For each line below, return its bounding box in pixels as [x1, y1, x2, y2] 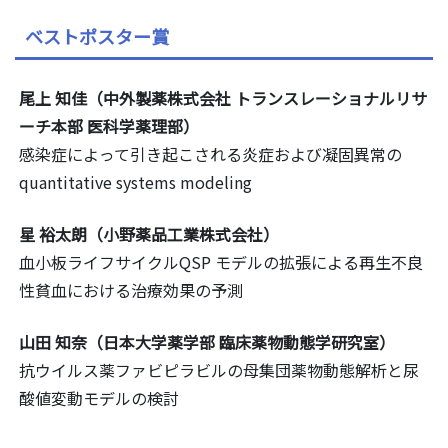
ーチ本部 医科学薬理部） [19, 114, 199, 139]
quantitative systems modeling [19, 170, 252, 195]
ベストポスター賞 [25, 23, 169, 50]
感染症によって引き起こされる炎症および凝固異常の [19, 142, 402, 167]
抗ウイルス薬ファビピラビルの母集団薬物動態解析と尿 [19, 358, 419, 383]
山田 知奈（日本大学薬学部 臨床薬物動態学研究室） [19, 330, 395, 355]
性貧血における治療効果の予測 [19, 278, 243, 303]
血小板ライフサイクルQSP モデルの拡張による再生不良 [19, 250, 423, 275]
